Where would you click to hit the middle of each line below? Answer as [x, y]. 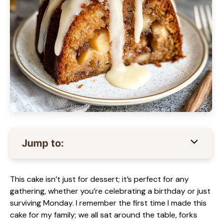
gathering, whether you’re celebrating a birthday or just [110, 191]
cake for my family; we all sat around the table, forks [104, 215]
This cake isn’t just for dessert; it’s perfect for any [99, 179]
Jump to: [43, 143]
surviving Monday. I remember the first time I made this [108, 203]
